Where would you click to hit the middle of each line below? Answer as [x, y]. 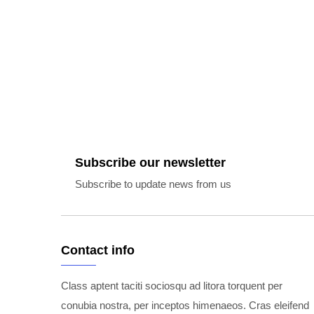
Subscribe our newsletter [150, 163]
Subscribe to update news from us [153, 184]
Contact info [98, 250]
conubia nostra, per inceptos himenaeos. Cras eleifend [185, 305]
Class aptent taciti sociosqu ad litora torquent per [172, 286]
